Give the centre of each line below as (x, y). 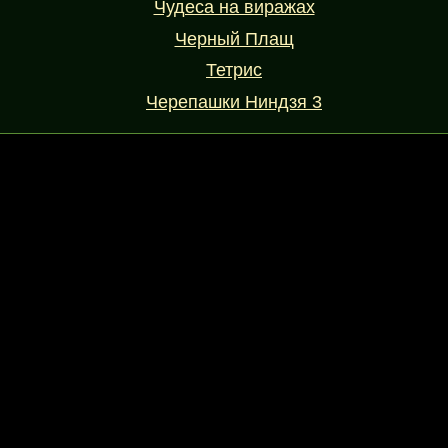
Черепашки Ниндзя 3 (234, 102)
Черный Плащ (234, 38)
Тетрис (234, 70)
